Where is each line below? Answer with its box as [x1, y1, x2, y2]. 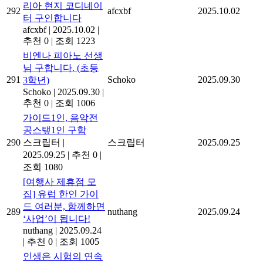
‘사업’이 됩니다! [23, 213, 90, 224]
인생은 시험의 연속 [23, 251, 103, 261]
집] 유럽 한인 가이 [23, 188, 99, 199]
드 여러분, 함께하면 [23, 201, 105, 211]
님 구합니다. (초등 [23, 62, 99, 73]
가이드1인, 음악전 [23, 112, 98, 123]
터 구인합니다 [23, 12, 82, 23]
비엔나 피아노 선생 [23, 50, 103, 60]
